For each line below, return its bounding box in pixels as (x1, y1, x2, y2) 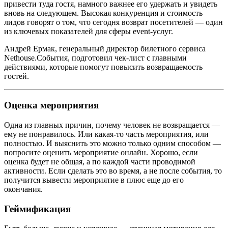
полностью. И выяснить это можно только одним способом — (4, 138, 221, 148)
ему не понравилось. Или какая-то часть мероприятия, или (4, 129, 209, 138)
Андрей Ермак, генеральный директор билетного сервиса (4, 44, 206, 53)
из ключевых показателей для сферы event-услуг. (4, 27, 173, 36)
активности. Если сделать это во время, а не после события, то (4, 166, 222, 175)
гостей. (4, 72, 29, 81)
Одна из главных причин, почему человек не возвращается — (4, 120, 220, 129)
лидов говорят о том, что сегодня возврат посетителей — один (4, 18, 223, 27)
